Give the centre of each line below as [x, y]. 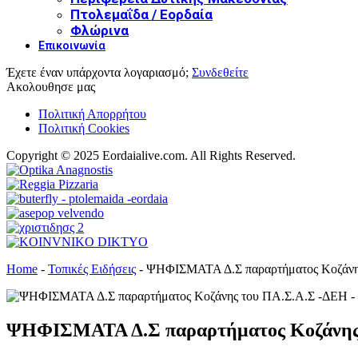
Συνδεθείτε [220, 72]
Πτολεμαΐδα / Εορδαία [141, 14]
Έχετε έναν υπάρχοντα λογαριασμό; [99, 72]
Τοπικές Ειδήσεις [92, 268]
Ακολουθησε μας [51, 86]
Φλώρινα [99, 30]
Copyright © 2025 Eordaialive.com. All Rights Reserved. [151, 155]
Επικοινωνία [72, 45]
